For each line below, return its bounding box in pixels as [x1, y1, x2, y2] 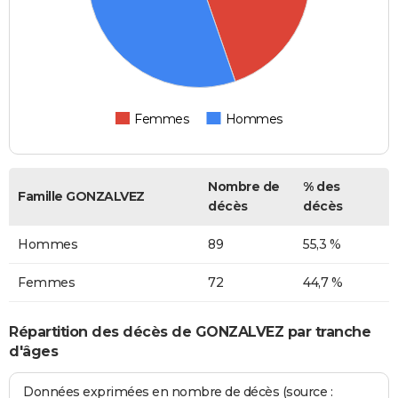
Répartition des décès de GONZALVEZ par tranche [9, 322, 370, 340]
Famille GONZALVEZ [18, 188, 145, 205]
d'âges [9, 342, 58, 360]
